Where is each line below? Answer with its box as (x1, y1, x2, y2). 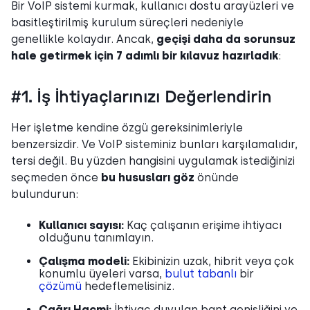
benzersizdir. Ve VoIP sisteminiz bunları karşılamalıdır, (11, 137, 298, 151)
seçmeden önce (11, 170, 101, 184)
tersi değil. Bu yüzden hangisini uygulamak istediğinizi (11, 154, 295, 167)
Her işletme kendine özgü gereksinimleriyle (11, 120, 243, 134)
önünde (194, 170, 239, 184)
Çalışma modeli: (39, 254, 132, 268)
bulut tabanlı (165, 266, 237, 280)
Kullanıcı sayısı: (39, 218, 124, 232)
